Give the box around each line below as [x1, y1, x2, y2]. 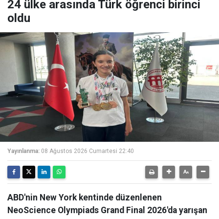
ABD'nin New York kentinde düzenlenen [7, 193, 162, 203]
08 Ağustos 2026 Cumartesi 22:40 [41, 148, 134, 155]
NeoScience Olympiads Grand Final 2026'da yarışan [7, 205, 207, 216]
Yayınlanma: [7, 148, 40, 155]
